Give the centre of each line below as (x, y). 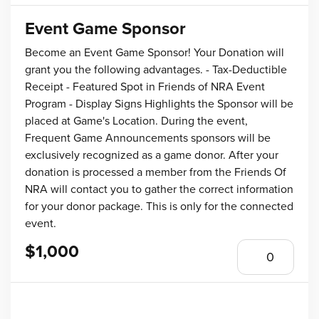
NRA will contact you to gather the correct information (159, 189)
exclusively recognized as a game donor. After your (152, 155)
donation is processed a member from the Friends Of (156, 172)
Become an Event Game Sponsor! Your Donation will (155, 53)
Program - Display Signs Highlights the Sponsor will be (159, 104)
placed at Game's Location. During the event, (136, 121)
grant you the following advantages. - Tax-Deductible (156, 70)
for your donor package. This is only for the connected (159, 206)
